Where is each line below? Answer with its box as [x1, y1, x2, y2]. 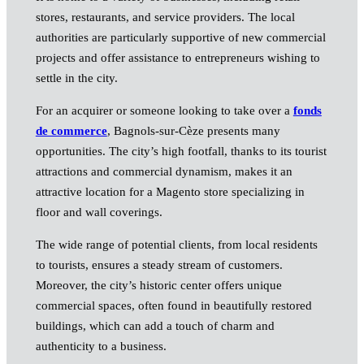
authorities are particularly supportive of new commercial [35, 30, 326, 44]
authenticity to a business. [35, 339, 167, 353]
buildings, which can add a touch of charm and [35, 318, 275, 332]
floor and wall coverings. [35, 205, 162, 219]
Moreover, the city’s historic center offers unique [35, 278, 282, 292]
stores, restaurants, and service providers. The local [35, 10, 295, 24]
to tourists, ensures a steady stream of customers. [35, 258, 283, 271]
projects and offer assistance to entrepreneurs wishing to [35, 50, 320, 64]
